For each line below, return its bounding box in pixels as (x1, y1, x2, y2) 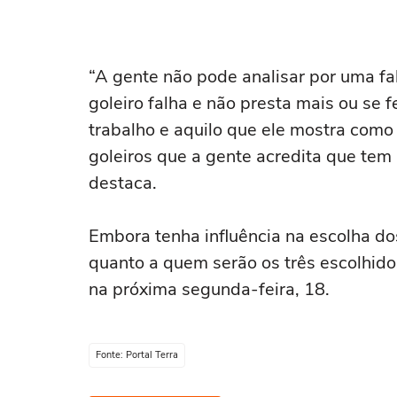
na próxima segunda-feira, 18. (89, 277, 330, 301)
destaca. (89, 171, 161, 195)
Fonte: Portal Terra (96, 348, 178, 362)
